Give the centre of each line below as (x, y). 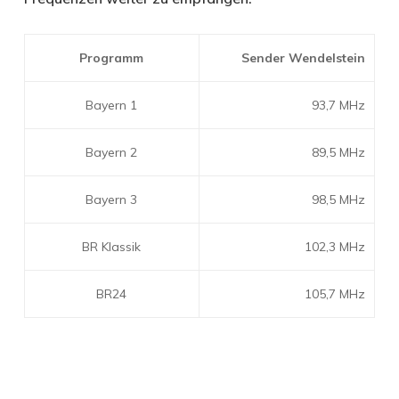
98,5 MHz (338, 199)
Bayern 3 (112, 199)
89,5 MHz (338, 152)
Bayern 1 (112, 105)
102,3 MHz (334, 246)
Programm (112, 57)
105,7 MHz (334, 293)
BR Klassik (112, 246)
